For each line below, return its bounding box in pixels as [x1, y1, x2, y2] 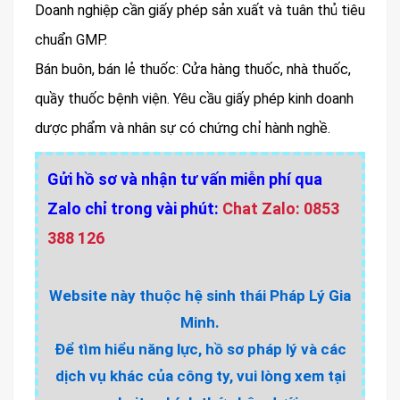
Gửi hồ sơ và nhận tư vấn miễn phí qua [47, 169, 322, 188]
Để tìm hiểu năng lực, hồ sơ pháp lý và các [54, 339, 346, 358]
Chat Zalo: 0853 [222, 198, 339, 218]
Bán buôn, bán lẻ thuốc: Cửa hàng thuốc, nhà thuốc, [35, 60, 351, 78]
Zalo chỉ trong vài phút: [47, 198, 222, 218]
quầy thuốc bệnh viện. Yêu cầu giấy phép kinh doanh [35, 89, 354, 107]
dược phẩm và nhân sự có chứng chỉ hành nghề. [35, 119, 330, 137]
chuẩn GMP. [35, 30, 107, 48]
